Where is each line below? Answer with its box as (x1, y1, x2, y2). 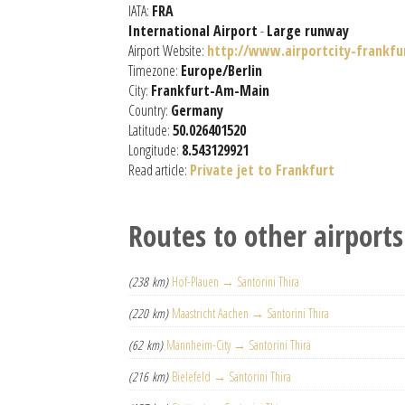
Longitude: (128, 140, 182, 160)
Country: (128, 100, 171, 120)
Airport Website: (128, 41, 207, 61)
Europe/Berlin (181, 61, 262, 80)
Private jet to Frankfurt (190, 160, 334, 180)
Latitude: (128, 120, 173, 140)
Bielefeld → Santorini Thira (172, 368, 291, 385)
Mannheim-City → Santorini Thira (166, 336, 311, 353)
